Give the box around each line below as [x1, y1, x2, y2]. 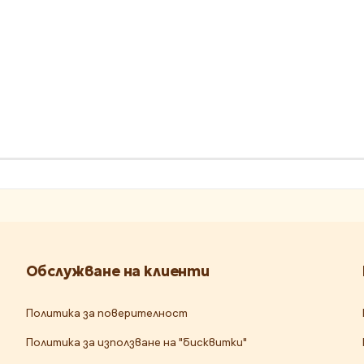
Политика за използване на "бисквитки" [25, 335, 247, 350]
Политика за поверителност [25, 305, 188, 321]
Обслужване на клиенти [25, 262, 210, 281]
